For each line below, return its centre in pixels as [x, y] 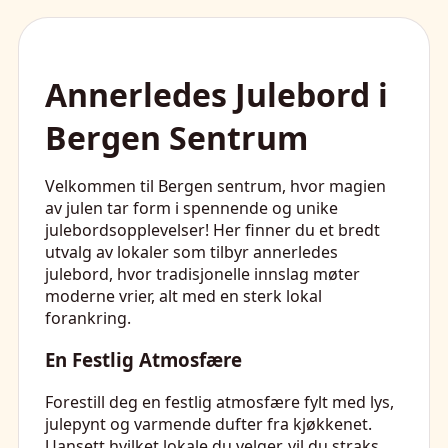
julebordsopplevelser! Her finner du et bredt [212, 229]
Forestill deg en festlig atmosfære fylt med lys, [219, 402]
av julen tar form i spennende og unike [191, 207]
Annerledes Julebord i [216, 94]
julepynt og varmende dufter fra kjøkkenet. [208, 424]
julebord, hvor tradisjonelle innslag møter [202, 273]
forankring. [88, 317]
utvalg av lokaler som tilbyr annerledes [191, 251]
